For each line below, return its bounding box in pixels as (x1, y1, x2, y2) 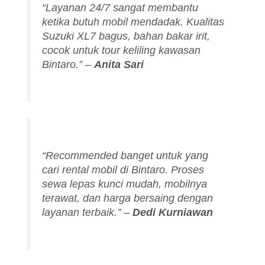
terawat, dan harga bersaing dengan (42, 192, 214, 204)
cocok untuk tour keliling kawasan (42, 44, 201, 57)
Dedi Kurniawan (132, 206, 214, 218)
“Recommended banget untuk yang (42, 149, 209, 161)
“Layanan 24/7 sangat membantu (42, 2, 199, 14)
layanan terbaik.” (42, 206, 121, 218)
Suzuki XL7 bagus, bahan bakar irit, (42, 30, 211, 43)
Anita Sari (94, 59, 144, 71)
